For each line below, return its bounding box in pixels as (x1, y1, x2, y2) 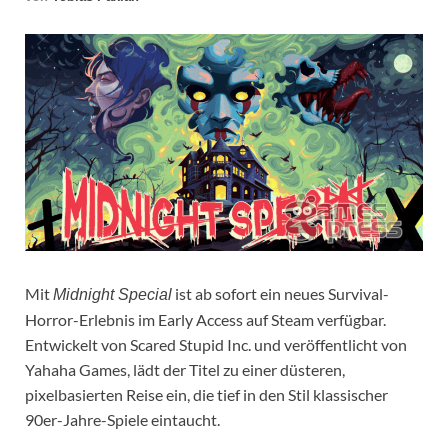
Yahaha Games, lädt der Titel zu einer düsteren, (25, 359, 345, 379)
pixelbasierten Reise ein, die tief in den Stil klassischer (25, 384, 388, 404)
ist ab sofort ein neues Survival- (172, 283, 389, 303)
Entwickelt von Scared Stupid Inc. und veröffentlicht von (25, 334, 407, 354)
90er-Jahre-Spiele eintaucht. (25, 409, 220, 429)
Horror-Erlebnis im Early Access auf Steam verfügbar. (25, 309, 386, 329)
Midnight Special (53, 285, 172, 303)
